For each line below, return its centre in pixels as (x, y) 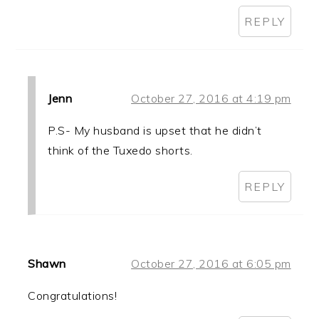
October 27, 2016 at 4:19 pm (211, 98)
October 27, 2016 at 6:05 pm (211, 263)
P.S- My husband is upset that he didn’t (155, 130)
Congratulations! (73, 295)
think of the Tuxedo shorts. (120, 150)
